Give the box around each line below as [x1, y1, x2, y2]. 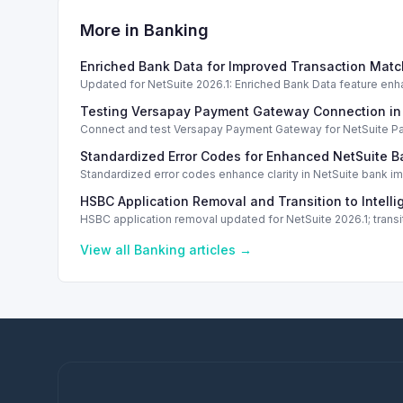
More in [80, 21, 144, 40]
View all [80, 242, 134, 257]
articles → [185, 242, 252, 257]
